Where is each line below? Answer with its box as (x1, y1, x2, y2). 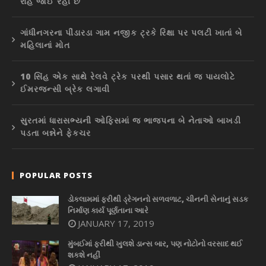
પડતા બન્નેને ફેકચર (20, 127, 91, 139)
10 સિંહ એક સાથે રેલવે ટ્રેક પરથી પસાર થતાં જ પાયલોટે (20, 71, 235, 83)
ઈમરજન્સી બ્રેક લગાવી (20, 83, 110, 95)
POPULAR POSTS (20, 170, 93, 181)
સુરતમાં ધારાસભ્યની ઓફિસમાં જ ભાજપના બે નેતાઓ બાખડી (20, 115, 241, 126)
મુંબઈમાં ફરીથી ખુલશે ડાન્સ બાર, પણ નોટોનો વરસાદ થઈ (68, 237, 242, 249)
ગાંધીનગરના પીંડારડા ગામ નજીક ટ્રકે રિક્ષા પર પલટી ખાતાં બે (20, 27, 242, 39)
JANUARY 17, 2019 (78, 217, 154, 230)
